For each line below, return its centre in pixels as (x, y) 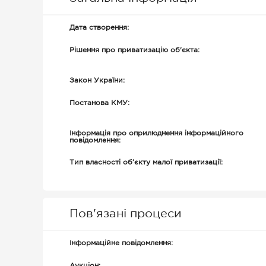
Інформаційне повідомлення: (121, 243)
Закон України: (97, 80)
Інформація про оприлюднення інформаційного (156, 133)
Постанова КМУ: (99, 103)
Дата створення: (99, 28)
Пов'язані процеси (126, 214)
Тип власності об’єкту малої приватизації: (146, 162)
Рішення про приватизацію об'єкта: (134, 50)
